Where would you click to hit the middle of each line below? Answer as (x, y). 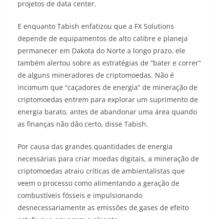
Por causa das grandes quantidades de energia (95, 147)
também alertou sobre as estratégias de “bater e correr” (109, 63)
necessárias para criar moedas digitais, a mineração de (108, 159)
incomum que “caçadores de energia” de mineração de (108, 88)
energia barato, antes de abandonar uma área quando (107, 112)
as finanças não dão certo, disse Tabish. (83, 124)
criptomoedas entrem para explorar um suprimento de (108, 100)
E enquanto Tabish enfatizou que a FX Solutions (96, 26)
